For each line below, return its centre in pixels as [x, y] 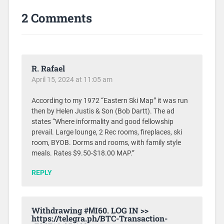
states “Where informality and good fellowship [102, 122]
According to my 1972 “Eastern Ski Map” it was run [109, 101]
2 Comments [56, 18]
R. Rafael [48, 68]
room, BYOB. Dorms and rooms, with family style [106, 143]
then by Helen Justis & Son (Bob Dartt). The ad [103, 111]
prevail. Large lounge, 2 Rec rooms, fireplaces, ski [106, 132]
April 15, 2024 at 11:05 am [72, 80]
